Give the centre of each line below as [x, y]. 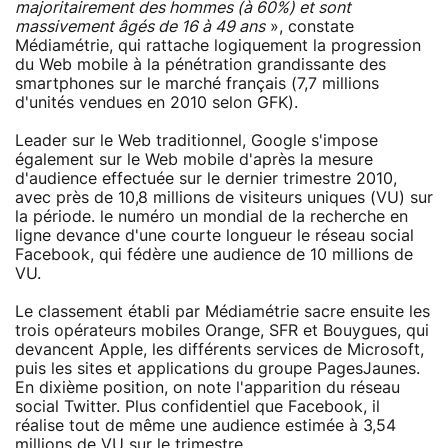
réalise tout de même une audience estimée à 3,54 [205, 425]
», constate [309, 26]
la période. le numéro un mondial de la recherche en [211, 216]
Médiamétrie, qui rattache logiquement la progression [218, 45]
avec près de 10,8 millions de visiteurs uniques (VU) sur [224, 197]
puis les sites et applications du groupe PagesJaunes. [217, 368]
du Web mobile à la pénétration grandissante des [200, 64]
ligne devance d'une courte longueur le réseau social [214, 235]
